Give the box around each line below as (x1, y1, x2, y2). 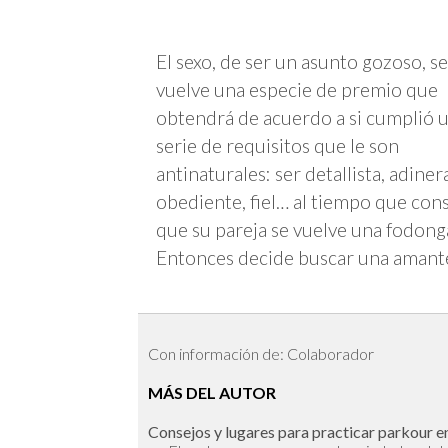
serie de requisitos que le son (156, 134, 399, 158)
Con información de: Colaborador (148, 344, 374, 364)
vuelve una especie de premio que (156, 78, 438, 102)
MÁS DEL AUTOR (148, 383, 276, 403)
